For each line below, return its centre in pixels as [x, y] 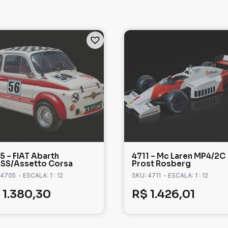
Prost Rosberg [161, 164]
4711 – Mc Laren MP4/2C [179, 156]
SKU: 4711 [146, 176]
